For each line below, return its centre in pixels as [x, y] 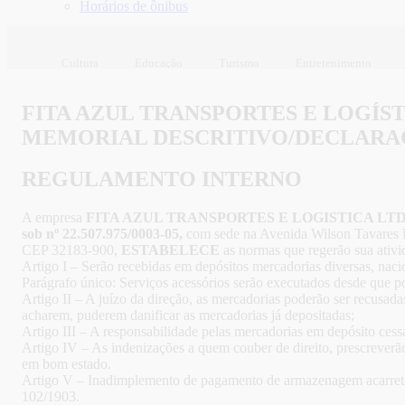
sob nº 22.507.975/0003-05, [102, 234]
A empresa [54, 218]
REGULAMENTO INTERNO [162, 179]
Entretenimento [334, 62]
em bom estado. [66, 364]
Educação [159, 62]
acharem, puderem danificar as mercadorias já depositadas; [188, 316]
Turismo [239, 62]
